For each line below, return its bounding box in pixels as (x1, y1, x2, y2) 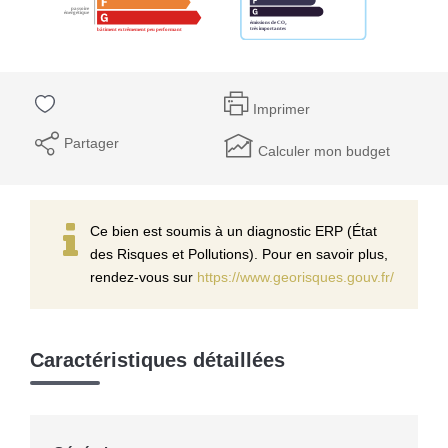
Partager (64, 134, 119, 151)
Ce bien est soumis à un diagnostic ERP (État (90, 222, 377, 239)
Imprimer (253, 101, 310, 117)
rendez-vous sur (90, 268, 197, 285)
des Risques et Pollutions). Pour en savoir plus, (90, 245, 388, 262)
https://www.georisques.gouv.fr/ (197, 268, 394, 285)
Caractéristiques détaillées (30, 348, 285, 371)
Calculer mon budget (258, 142, 390, 159)
